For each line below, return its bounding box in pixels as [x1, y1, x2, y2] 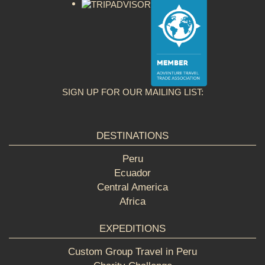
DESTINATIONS [96, 130, 169, 142]
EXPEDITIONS [99, 223, 166, 235]
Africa [119, 196, 146, 208]
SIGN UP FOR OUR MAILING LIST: [62, 87, 203, 98]
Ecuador [114, 167, 151, 179]
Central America [97, 182, 168, 193]
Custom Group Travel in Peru [68, 246, 197, 258]
